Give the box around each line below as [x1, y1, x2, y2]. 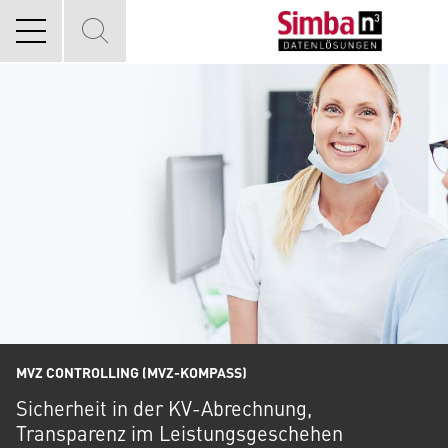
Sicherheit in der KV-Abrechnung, [16, 394, 312, 421]
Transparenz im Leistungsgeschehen [16, 419, 343, 446]
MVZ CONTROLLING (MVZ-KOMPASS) [16, 362, 247, 382]
